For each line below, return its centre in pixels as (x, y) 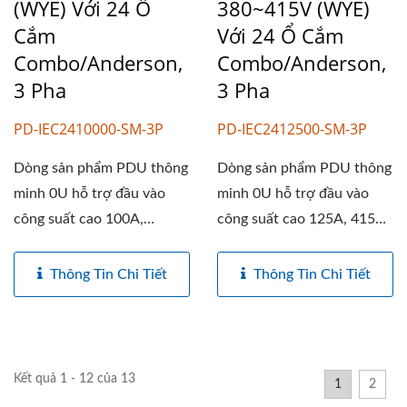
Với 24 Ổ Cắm (280, 35)
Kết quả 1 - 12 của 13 (74, 378)
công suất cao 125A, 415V (301, 218)
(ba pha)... (248, 244)
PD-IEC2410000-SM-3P (89, 129)
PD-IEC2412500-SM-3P (292, 129)
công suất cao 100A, (79, 218)
